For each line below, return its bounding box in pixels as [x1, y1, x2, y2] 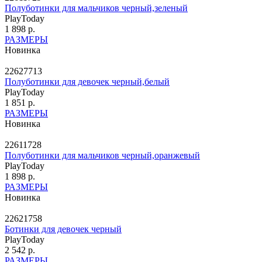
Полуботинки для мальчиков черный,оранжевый [5, 150, 200, 160]
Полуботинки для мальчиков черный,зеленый [5, 2, 188, 13]
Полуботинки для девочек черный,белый [5, 76, 170, 87]
